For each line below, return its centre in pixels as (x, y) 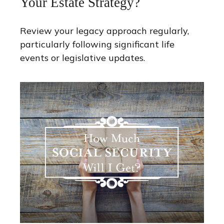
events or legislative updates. (82, 58)
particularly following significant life (97, 44)
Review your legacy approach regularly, (104, 31)
